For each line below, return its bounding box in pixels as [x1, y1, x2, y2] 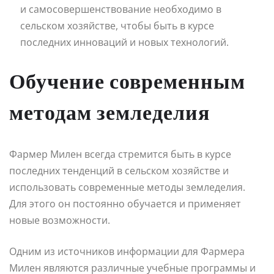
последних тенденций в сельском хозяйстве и [9, 163, 229, 177]
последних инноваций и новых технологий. [20, 35, 229, 49]
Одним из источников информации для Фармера [9, 244, 245, 258]
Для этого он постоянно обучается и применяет [9, 196, 241, 210]
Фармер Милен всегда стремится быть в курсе [9, 147, 231, 161]
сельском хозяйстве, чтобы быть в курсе [20, 18, 214, 32]
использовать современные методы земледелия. [9, 180, 245, 194]
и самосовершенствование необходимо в [20, 2, 221, 16]
